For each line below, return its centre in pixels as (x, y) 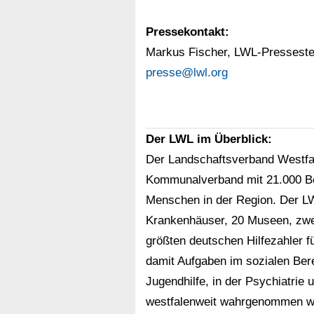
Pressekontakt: (187, 32)
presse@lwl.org (186, 73)
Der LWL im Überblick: (209, 139)
